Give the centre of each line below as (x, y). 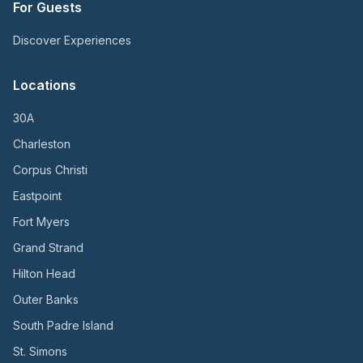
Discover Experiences (72, 41)
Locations (45, 85)
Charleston (42, 144)
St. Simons (40, 352)
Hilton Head (44, 274)
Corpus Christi (50, 170)
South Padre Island (63, 326)
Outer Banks (46, 300)
